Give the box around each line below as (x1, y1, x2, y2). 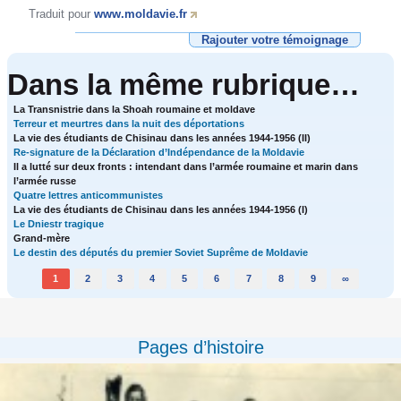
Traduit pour (29, 7, 95, 21)
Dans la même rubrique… (6, 68, 360, 102)
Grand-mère (13, 233, 71, 244)
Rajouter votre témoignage (200, 33, 348, 47)
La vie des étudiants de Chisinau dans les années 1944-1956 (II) (13, 132, 311, 144)
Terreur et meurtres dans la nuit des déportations (13, 118, 245, 130)
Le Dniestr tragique (13, 218, 105, 230)
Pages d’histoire (137, 337, 264, 358)
